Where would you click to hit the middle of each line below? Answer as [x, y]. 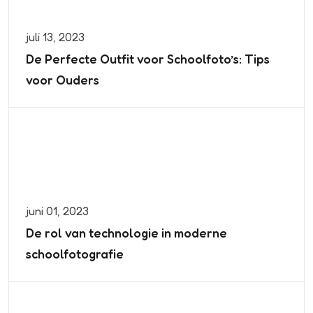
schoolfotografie [75, 254]
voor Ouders [63, 80]
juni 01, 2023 [57, 211]
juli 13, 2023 [55, 37]
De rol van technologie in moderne [126, 233]
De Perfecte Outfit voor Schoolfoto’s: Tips [148, 59]
